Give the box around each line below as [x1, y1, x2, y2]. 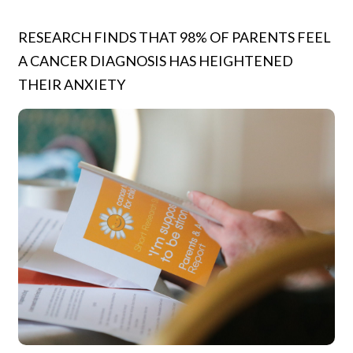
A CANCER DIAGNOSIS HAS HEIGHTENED [18, 52, 294, 69]
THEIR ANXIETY [18, 76, 126, 93]
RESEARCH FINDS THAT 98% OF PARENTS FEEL [18, 28, 332, 46]
